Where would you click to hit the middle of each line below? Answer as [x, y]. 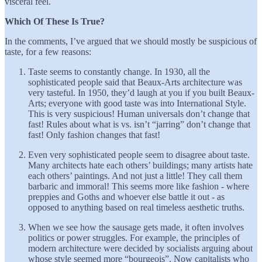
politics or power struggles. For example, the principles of [134, 237]
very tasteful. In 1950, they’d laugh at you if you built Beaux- [141, 92]
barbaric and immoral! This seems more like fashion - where [139, 186]
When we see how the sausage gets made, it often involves [136, 227]
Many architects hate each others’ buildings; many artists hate [140, 165]
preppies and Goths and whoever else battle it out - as [126, 196]
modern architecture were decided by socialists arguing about [140, 248]
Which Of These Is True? [55, 21]
